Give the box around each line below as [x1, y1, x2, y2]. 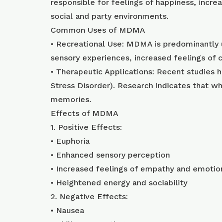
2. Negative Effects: [51, 192, 128, 201]
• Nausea [51, 206, 84, 215]
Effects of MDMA [51, 109, 118, 118]
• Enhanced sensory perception [51, 150, 170, 160]
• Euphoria [51, 136, 90, 146]
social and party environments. [51, 11, 168, 21]
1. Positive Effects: [51, 122, 122, 132]
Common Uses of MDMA [51, 25, 145, 35]
